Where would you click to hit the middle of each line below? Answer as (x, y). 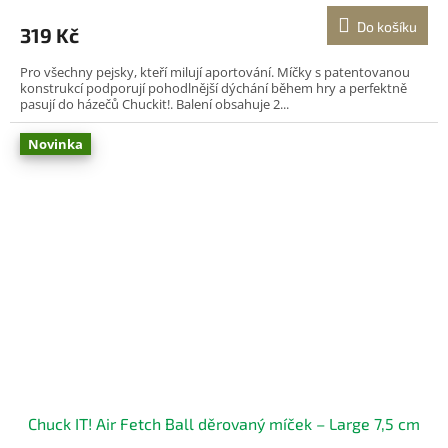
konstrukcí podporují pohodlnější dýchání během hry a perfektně (213, 87)
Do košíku (387, 26)
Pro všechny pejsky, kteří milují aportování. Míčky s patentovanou (215, 71)
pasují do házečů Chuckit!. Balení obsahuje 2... (154, 103)
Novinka (55, 143)
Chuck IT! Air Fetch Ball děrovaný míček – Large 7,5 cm (224, 423)
